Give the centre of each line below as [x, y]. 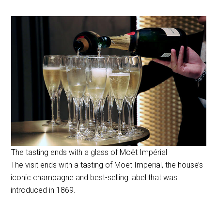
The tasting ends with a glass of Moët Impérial [89, 152]
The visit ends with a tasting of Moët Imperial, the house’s [107, 165]
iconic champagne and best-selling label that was [94, 177]
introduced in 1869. [43, 190]
